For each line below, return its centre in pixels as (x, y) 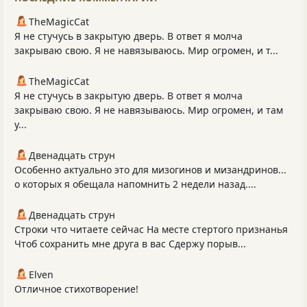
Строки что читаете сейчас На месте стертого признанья (151, 229)
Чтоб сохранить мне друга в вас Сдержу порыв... (130, 243)
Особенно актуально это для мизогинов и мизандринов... (150, 169)
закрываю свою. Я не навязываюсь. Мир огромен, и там (149, 110)
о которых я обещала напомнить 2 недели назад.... (135, 184)
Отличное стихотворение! (76, 288)
